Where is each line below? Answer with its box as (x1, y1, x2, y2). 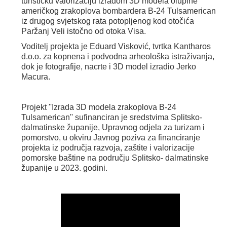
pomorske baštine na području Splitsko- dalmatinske (21, 154, 209, 162)
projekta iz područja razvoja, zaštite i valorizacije (21, 143, 195, 152)
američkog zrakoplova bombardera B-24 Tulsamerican (21, 7, 216, 15)
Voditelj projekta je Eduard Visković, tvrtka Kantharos (21, 42, 211, 51)
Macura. (21, 72, 50, 81)
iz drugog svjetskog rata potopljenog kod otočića (21, 17, 194, 25)
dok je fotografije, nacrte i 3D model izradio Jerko (21, 62, 196, 71)
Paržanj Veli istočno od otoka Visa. (21, 27, 146, 35)
